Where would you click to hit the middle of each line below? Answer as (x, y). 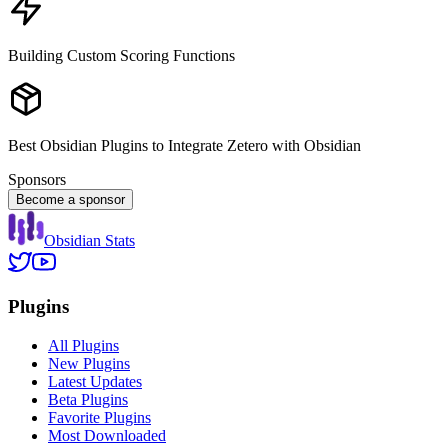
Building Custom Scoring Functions (121, 55)
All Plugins (83, 345)
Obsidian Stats (89, 240)
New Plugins (89, 363)
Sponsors (37, 179)
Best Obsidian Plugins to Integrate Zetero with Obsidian (184, 145)
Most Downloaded (107, 435)
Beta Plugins (88, 399)
